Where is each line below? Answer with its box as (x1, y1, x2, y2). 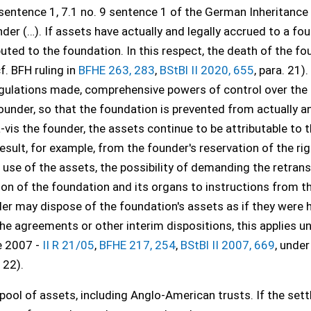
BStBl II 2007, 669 (180, 238, 275, 252)
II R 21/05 (42, 238, 94, 252)
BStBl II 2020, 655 (160, 63, 254, 77)
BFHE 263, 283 (78, 63, 155, 77)
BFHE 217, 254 (99, 238, 176, 252)
